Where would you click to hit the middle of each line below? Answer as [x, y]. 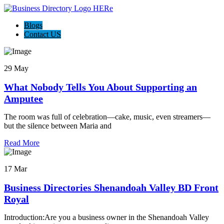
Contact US [42, 34]
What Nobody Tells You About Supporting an [100, 87]
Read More [22, 143]
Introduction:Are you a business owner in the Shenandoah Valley [106, 217]
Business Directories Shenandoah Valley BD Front [111, 187]
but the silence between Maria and [58, 126]
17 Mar [15, 169]
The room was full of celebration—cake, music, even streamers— [107, 117]
